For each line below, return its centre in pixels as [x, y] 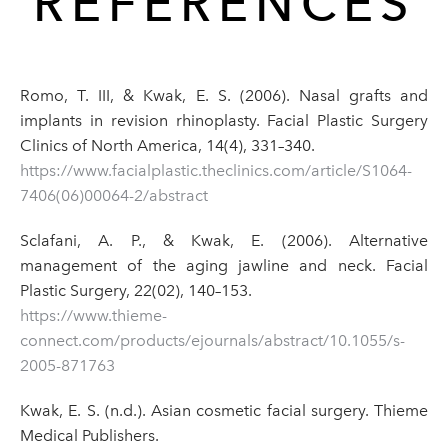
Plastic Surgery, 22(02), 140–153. [138, 291]
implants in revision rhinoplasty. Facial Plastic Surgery [224, 121]
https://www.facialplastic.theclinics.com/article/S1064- [216, 171]
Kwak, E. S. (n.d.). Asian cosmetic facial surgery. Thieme [224, 411]
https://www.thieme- [93, 316]
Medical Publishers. [91, 436]
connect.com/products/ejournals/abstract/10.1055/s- [212, 341]
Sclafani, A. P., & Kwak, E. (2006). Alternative [224, 241]
